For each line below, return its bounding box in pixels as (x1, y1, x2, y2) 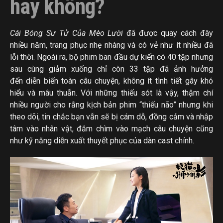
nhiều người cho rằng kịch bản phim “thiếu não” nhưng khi (10, 100, 213, 110)
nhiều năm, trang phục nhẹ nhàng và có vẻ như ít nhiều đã (10, 40, 213, 50)
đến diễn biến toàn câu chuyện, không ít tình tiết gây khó (10, 76, 213, 86)
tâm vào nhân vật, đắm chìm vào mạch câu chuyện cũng (10, 123, 213, 133)
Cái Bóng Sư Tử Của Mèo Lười (10, 28, 127, 38)
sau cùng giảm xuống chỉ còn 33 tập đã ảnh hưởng (10, 64, 213, 74)
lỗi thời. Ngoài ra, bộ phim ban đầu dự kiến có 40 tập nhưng (10, 52, 213, 62)
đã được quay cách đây (126, 28, 214, 38)
